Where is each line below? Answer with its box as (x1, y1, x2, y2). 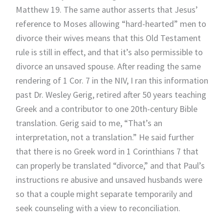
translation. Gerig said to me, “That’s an (15, 117, 162, 129)
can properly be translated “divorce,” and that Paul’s (15, 159, 205, 171)
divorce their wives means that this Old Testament (15, 32, 201, 44)
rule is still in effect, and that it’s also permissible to (15, 46, 203, 58)
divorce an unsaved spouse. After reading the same (15, 60, 201, 72)
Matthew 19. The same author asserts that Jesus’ (15, 3, 198, 15)
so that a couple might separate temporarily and (15, 188, 193, 199)
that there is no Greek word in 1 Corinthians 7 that (15, 145, 198, 157)
